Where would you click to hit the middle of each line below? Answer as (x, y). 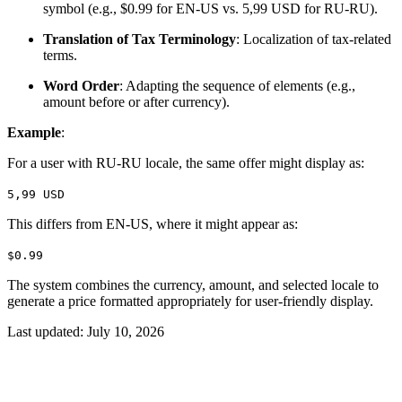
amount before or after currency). (138, 101)
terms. (62, 55)
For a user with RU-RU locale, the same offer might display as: (188, 162)
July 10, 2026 (126, 331)
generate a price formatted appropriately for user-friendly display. (192, 301)
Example (34, 132)
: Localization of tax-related (314, 39)
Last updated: (47, 331)
